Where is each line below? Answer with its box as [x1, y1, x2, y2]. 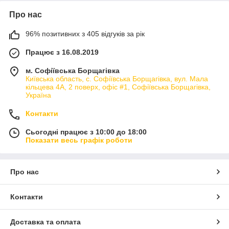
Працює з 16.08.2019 [26, 48, 99, 56]
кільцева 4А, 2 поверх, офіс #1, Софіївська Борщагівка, [26, 83, 211, 91]
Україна [26, 91, 51, 99]
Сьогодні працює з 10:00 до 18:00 [26, 128, 147, 136]
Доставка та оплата [10, 218, 81, 226]
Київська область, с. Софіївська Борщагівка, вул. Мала [26, 75, 208, 83]
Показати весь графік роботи [26, 136, 132, 144]
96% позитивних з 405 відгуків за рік [26, 30, 145, 38]
